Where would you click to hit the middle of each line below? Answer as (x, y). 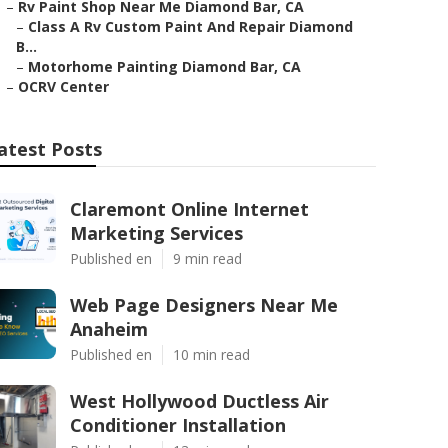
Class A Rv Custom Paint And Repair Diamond (190, 26)
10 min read (211, 354)
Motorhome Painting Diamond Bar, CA (164, 66)
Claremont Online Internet (189, 209)
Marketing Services (156, 233)
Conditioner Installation (178, 425)
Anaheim (109, 329)
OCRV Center (63, 86)
